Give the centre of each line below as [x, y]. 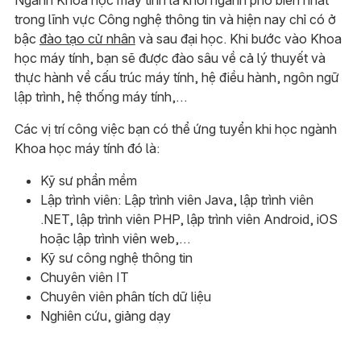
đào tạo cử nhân [87, 38]
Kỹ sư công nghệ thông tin [116, 257]
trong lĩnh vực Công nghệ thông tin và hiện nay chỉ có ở [175, 19]
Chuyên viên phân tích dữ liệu [125, 296]
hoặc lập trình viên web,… [115, 238]
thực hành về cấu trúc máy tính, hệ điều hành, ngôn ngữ [176, 77]
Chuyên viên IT [84, 277]
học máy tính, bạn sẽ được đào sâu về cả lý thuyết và [170, 58]
